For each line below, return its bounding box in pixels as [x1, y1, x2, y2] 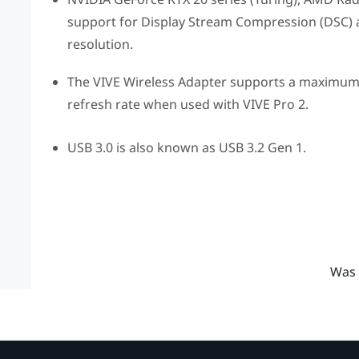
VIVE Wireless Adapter [92, 73, 227, 91]
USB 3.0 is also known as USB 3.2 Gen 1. [67, 139, 306, 157]
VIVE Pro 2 [242, 95, 305, 114]
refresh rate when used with [67, 95, 243, 114]
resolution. [67, 35, 133, 54]
